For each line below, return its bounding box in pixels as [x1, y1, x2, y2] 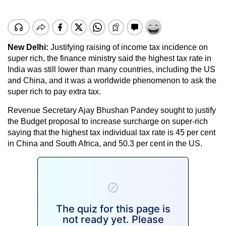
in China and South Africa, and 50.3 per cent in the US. [8, 139, 202, 148]
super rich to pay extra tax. [8, 87, 101, 96]
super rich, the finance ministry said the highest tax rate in [8, 53, 211, 63]
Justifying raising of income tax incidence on [48, 42, 208, 51]
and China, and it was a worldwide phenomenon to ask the [8, 76, 216, 85]
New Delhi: [8, 42, 48, 51]
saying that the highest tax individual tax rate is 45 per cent [8, 128, 215, 137]
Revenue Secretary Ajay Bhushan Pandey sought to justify [8, 105, 216, 115]
